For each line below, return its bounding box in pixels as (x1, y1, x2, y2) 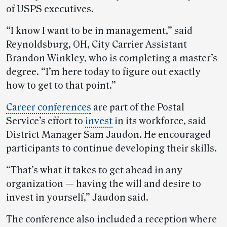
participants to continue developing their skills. (6, 143, 217, 154)
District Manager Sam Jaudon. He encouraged (6, 129, 211, 140)
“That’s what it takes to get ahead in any (6, 165, 182, 176)
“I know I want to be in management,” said (6, 25, 193, 36)
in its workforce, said (112, 116, 206, 127)
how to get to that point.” (6, 80, 116, 91)
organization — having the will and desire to (6, 178, 201, 190)
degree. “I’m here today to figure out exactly (6, 66, 201, 78)
